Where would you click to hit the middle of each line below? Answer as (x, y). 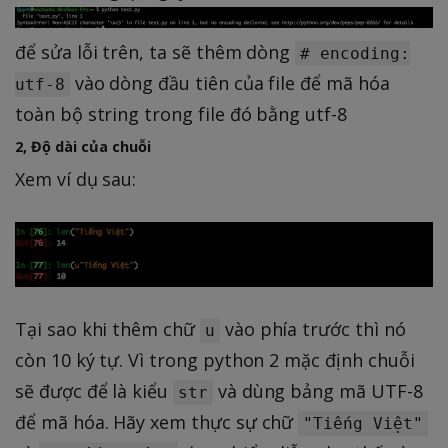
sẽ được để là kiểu (94, 390)
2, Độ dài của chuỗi (83, 147)
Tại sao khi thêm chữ (107, 328)
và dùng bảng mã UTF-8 (317, 390)
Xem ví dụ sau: (76, 179)
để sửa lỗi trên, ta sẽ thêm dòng (155, 51)
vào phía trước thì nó (312, 328)
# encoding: (355, 53)
